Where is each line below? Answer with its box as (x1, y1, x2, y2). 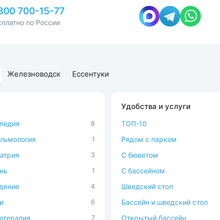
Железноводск (7, 69, 60, 79)
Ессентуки (72, 69, 109, 79)
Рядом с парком (121, 135, 177, 143)
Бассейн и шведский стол (121, 198, 208, 206)
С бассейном (121, 166, 165, 175)
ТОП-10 (121, 119, 147, 128)
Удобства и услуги (121, 102, 191, 111)
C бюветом (121, 151, 158, 159)
